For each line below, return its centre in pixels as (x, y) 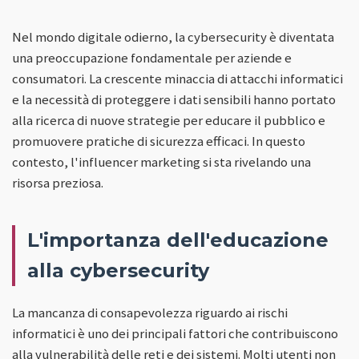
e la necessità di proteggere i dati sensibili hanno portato (174, 99)
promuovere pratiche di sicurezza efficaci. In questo (159, 141)
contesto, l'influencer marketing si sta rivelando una (161, 161)
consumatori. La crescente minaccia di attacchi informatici (177, 78)
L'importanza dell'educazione (178, 240)
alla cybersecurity (118, 270)
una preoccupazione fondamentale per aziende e (152, 57)
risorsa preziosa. (58, 182)
